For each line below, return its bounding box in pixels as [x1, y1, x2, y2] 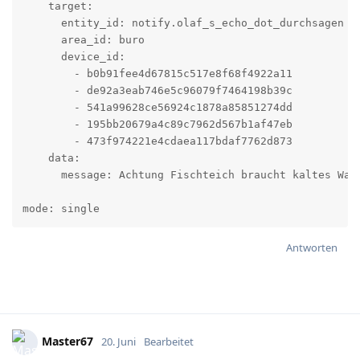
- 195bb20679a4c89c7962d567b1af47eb [22, 118, 292, 131]
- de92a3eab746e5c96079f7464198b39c [22, 84, 292, 97]
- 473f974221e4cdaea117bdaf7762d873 [22, 135, 292, 148]
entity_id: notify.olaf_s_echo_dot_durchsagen [22, 17, 344, 30]
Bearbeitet [144, 334, 194, 350]
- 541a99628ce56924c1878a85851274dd [22, 101, 292, 114]
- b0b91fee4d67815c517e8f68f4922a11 [22, 67, 292, 80]
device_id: [22, 51, 125, 63]
